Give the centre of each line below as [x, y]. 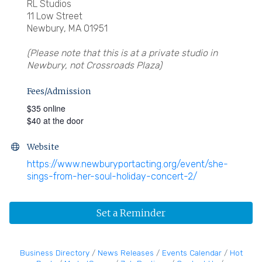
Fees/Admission [59, 91]
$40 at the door [55, 120]
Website [43, 146]
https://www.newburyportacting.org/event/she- [127, 164]
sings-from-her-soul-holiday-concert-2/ [112, 176]
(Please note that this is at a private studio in [122, 53]
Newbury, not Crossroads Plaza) [94, 65]
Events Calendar [192, 252]
